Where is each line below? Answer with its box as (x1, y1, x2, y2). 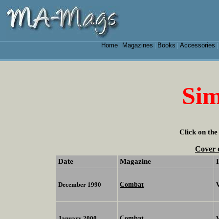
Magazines (122, 42, 153, 49)
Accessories (179, 42, 215, 49)
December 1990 (58, 181, 101, 189)
